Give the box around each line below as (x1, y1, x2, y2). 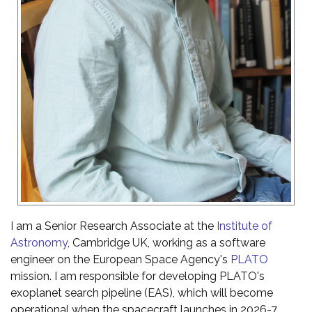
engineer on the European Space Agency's (10, 253, 231, 267)
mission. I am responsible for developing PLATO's (10, 270, 265, 283)
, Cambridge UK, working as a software (68, 236, 265, 250)
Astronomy (10, 236, 68, 250)
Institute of (217, 219, 272, 233)
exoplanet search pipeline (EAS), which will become (10, 286, 273, 300)
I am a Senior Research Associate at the (10, 219, 217, 233)
